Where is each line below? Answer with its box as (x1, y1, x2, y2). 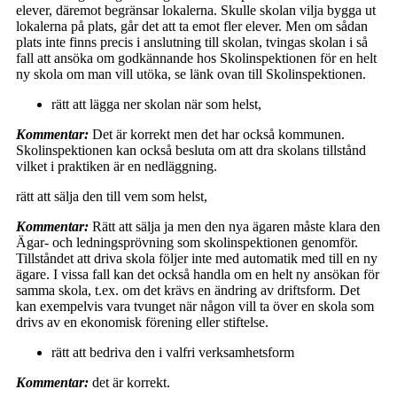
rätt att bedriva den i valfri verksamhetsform (51, 344, 294, 360)
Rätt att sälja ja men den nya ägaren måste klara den (89, 218, 380, 234)
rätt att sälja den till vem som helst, (16, 188, 207, 204)
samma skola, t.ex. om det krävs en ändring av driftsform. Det (16, 282, 360, 298)
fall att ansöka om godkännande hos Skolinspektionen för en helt (16, 50, 377, 66)
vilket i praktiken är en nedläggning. (16, 158, 217, 174)
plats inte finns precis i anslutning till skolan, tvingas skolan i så (16, 34, 368, 50)
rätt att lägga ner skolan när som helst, (51, 96, 261, 112)
